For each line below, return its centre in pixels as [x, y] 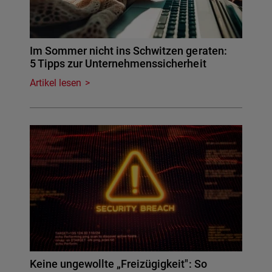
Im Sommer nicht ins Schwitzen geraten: [128, 51]
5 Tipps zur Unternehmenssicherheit [118, 64]
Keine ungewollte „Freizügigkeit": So [118, 264]
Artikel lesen [56, 83]
